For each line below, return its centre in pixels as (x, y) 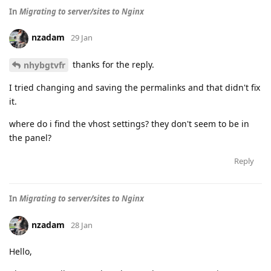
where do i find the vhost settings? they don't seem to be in (129, 124)
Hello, (21, 252)
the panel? (30, 138)
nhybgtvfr (44, 65)
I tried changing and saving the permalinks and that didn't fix (135, 88)
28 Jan (82, 225)
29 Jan (82, 38)
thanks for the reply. (112, 64)
